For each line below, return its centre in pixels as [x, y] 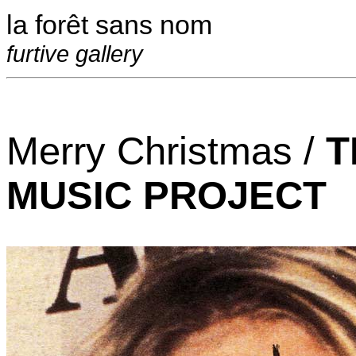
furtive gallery [75, 54]
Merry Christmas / [166, 151]
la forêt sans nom [109, 25]
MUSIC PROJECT [166, 195]
